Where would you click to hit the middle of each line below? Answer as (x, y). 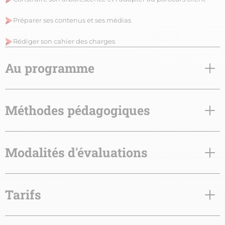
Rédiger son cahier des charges (64, 41)
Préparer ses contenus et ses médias (72, 20)
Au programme (50, 68)
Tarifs (23, 195)
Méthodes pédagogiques (78, 110)
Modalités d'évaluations (76, 153)
